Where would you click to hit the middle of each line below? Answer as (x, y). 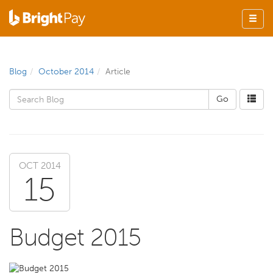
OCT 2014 (40, 166)
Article (118, 72)
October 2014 (66, 72)
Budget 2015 (75, 237)
